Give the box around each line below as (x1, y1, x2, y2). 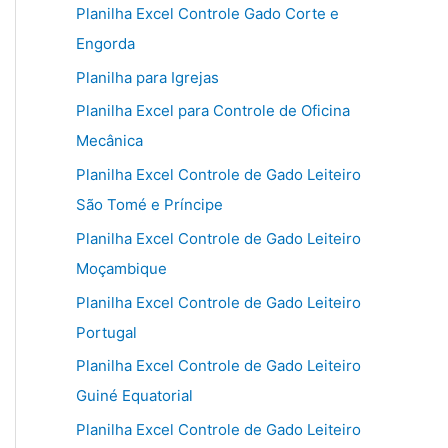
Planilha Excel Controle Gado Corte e (76, 3, 339, 23)
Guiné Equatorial (76, 386, 193, 406)
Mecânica (76, 131, 143, 151)
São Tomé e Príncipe (76, 195, 223, 215)
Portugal (76, 322, 137, 342)
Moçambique (76, 258, 167, 278)
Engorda (76, 33, 135, 53)
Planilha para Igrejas (76, 67, 219, 87)
